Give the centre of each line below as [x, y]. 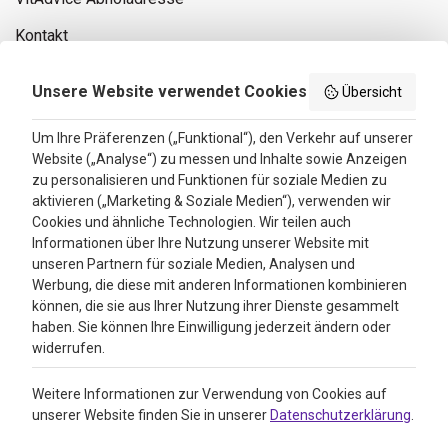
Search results [65, 110]
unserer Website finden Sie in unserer [151, 415]
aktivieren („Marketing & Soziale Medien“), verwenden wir [211, 201]
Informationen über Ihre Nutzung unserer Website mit [200, 243]
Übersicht [372, 92]
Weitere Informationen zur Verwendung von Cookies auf [209, 394]
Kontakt [41, 35]
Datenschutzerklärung [340, 415]
